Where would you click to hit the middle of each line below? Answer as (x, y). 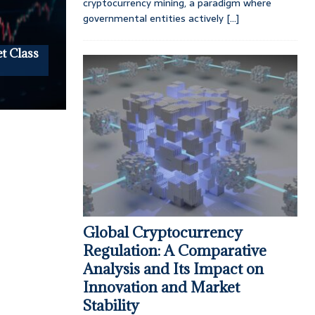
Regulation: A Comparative (174, 250)
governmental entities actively (154, 19)
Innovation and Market (161, 287)
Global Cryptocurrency (162, 232)
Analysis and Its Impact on (173, 269)
